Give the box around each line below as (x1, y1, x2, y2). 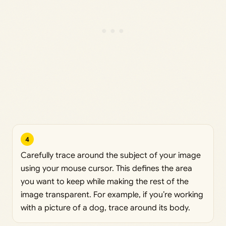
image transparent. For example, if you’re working (21, 190, 203, 200)
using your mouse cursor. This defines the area (21, 163, 192, 174)
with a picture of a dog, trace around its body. (21, 203, 190, 213)
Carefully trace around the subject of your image (21, 150, 201, 161)
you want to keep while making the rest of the (21, 177, 189, 187)
